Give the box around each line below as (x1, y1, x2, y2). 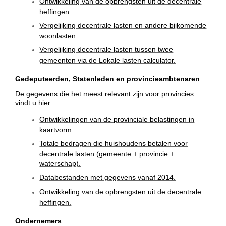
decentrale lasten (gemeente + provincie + (39, 149, 175, 157)
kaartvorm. (39, 125, 74, 133)
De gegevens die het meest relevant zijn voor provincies (15, 89, 194, 98)
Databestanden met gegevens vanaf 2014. (39, 173, 176, 181)
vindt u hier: (15, 98, 53, 107)
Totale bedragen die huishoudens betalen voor (39, 139, 188, 147)
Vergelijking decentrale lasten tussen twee (39, 45, 174, 53)
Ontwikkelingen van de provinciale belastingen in (39, 115, 195, 123)
